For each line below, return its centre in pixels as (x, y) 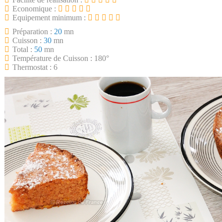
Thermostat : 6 (35, 67)
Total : (23, 49)
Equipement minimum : (50, 18)
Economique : (35, 9)
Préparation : (33, 31)
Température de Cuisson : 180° (61, 58)
